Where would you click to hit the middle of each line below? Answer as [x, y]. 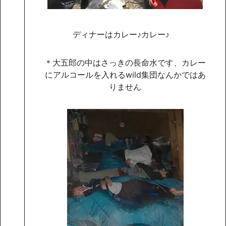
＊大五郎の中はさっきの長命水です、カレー [125, 62]
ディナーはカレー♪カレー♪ [125, 34]
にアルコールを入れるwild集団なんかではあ [125, 74]
